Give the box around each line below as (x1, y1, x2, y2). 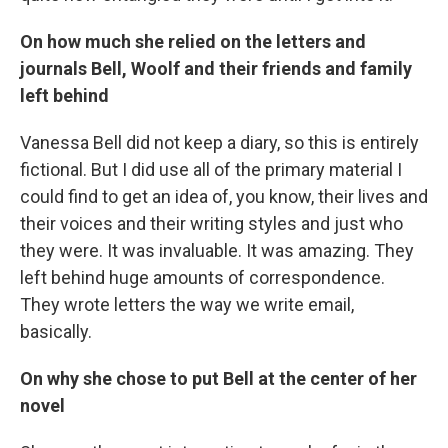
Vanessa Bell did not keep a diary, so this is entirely (20, 132, 419, 153)
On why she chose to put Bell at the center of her (20, 368, 417, 389)
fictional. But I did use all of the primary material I (20, 159, 402, 180)
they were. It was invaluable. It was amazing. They (20, 240, 414, 261)
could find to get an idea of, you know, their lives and (20, 186, 428, 207)
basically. (20, 321, 92, 342)
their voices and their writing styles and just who (20, 213, 403, 234)
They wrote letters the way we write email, (20, 294, 354, 315)
